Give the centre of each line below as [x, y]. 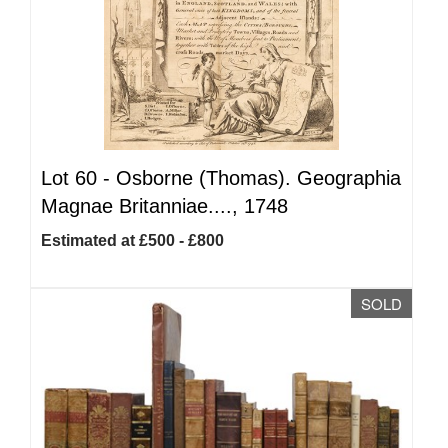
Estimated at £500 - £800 [132, 240]
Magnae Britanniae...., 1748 [164, 206]
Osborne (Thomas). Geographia [258, 178]
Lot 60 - [78, 178]
